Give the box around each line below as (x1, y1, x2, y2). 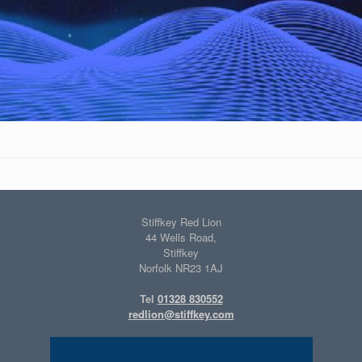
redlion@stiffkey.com (128, 306, 234, 322)
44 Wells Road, (145, 229, 217, 246)
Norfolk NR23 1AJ (139, 260, 223, 276)
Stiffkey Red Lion (141, 214, 221, 230)
